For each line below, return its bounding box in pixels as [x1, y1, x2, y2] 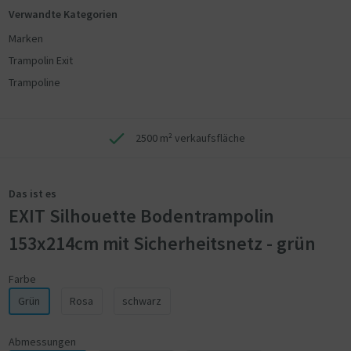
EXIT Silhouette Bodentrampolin [8, 204, 274, 228]
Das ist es [8, 186, 56, 201]
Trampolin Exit [8, 53, 73, 67]
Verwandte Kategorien [8, 6, 118, 21]
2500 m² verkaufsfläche [136, 131, 246, 145]
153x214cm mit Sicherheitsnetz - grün [8, 231, 316, 255]
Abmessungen [8, 335, 76, 349]
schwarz [122, 293, 161, 308]
